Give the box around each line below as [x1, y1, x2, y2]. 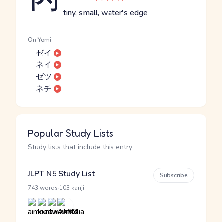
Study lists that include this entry [28, 142, 132, 152]
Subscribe [160, 171, 188, 179]
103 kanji [59, 184, 84, 192]
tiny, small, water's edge [63, 7, 148, 18]
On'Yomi [28, 36, 51, 44]
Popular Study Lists [28, 127, 113, 139]
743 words [28, 184, 58, 192]
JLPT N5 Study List [28, 168, 95, 179]
